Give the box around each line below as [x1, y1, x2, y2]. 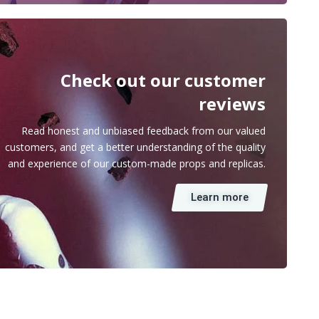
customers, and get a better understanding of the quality [5, 140, 266, 154]
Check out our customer [61, 68, 266, 92]
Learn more [191, 190, 249, 204]
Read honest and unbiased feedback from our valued [21, 123, 266, 137]
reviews [199, 91, 266, 115]
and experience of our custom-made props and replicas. [8, 156, 266, 170]
